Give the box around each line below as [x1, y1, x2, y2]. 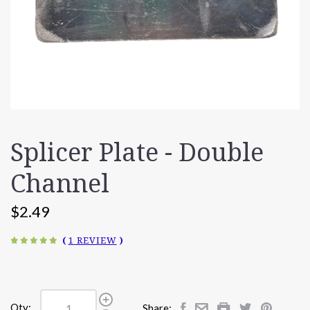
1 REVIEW [68, 235, 117, 246]
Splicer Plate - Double [10, 137, 264, 167]
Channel [10, 168, 109, 199]
